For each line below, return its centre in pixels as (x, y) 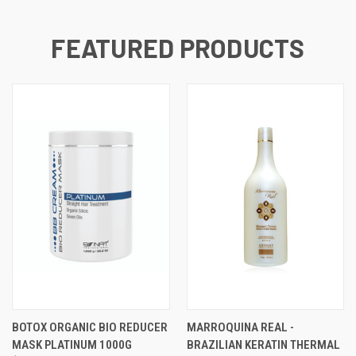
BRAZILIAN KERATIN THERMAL (263, 345)
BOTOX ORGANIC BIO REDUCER (90, 328)
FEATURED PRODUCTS (178, 48)
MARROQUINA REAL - (240, 328)
